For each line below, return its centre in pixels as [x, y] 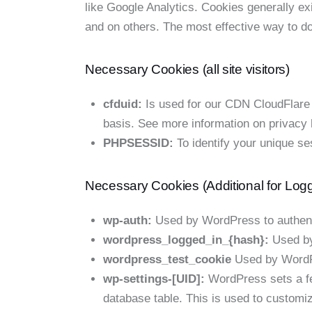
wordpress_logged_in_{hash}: [186, 240]
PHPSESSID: [138, 143]
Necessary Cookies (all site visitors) [187, 70]
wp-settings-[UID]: [154, 279]
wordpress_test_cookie [167, 260]
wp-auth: [127, 221]
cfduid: [122, 104]
